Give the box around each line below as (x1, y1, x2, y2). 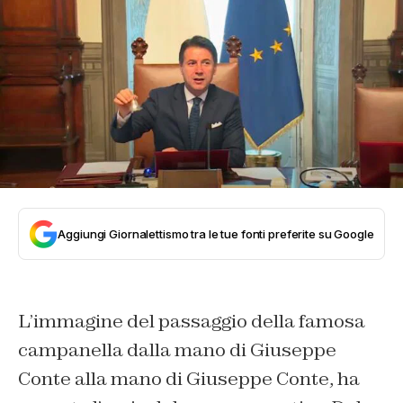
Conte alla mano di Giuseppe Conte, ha (18, 367, 360, 391)
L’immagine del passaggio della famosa (18, 309, 365, 334)
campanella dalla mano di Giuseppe (18, 338, 336, 363)
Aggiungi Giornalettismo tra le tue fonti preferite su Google (58, 227, 374, 242)
